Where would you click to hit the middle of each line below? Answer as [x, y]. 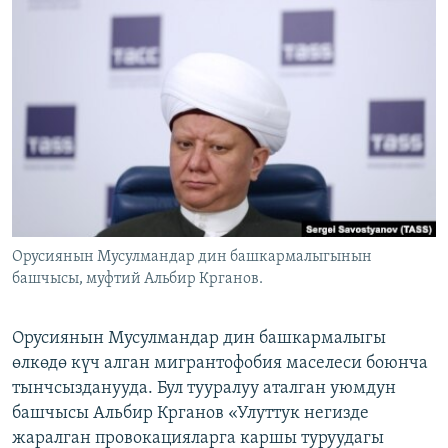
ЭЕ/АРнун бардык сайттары [140, 153]
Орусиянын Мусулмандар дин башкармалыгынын [192, 257]
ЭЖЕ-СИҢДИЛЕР [83, 18]
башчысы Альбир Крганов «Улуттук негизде [190, 414]
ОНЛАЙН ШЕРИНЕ [71, 16]
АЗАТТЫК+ [65, 54]
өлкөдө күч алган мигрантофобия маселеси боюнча [220, 364]
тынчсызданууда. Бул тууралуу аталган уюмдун [204, 389]
